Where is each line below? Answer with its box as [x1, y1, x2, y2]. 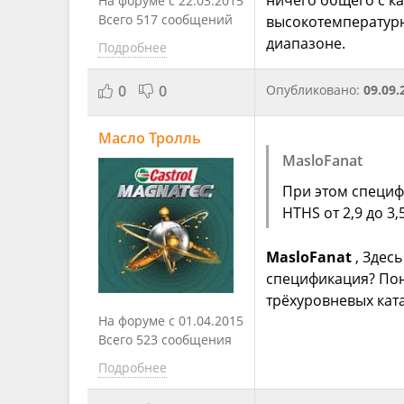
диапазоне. [266, 32, 345, 53]
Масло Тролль [98, 127, 201, 148]
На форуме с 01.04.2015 [98, 311, 243, 329]
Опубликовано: [266, 80, 363, 98]
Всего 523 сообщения [98, 330, 232, 348]
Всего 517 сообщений [98, 10, 233, 28]
